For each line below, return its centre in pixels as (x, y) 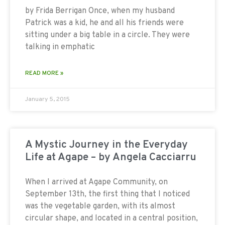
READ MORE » (44, 73)
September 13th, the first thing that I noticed (107, 194)
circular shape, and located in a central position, (111, 218)
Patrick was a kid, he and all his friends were (104, 23)
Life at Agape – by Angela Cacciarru (111, 157)
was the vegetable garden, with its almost (100, 206)
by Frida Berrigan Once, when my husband (100, 11)
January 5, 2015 (47, 99)
